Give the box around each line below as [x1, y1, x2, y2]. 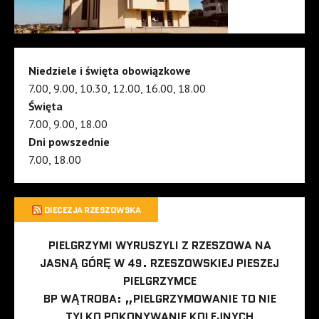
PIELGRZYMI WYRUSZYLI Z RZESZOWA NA [48, 236, 271, 253]
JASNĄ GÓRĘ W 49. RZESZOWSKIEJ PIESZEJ [40, 254, 279, 271]
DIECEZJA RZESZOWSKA [43, 203, 141, 216]
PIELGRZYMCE [122, 272, 197, 289]
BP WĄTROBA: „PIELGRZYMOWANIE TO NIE [43, 290, 276, 307]
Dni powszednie [28, 134, 110, 149]
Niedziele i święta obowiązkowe [28, 63, 191, 78]
